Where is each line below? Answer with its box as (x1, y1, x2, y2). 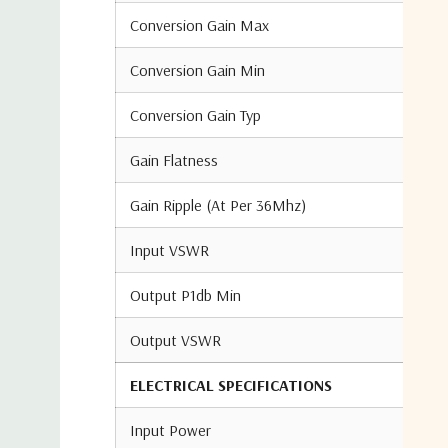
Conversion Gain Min (130, 60, 265, 80)
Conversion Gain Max (130, 15, 269, 35)
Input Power (130, 420, 211, 440)
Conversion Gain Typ (130, 105, 261, 125)
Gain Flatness (130, 150, 218, 170)
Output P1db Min (130, 285, 241, 305)
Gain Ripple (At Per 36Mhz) (130, 195, 306, 215)
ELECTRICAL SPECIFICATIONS (130, 375, 332, 395)
